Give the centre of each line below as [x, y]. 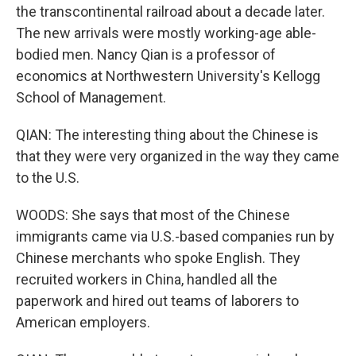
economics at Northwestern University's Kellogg [168, 76]
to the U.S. [48, 178]
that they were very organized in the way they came [178, 156]
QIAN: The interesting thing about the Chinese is [167, 135]
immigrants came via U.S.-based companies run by [175, 236]
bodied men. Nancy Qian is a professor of [146, 54]
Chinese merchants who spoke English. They [158, 258]
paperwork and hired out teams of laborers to [157, 301]
